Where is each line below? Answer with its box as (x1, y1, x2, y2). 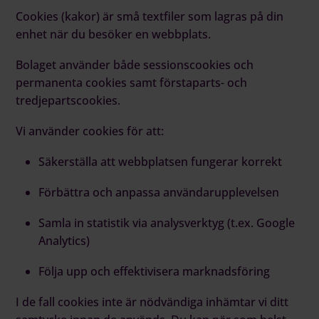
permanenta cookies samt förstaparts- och (16, 74, 248, 90)
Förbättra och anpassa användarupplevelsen (38, 184, 280, 200)
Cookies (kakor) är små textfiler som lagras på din (16, 8, 284, 24)
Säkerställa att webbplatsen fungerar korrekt (38, 153, 283, 169)
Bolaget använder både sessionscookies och (16, 56, 254, 73)
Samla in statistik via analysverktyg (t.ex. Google (38, 214, 296, 231)
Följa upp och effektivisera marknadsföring (38, 263, 271, 279)
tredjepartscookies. (16, 92, 121, 108)
